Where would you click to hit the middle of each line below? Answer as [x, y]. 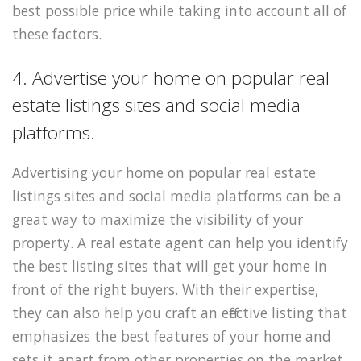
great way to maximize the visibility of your [158, 220]
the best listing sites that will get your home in [170, 266]
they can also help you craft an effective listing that [180, 313]
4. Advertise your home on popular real [171, 78]
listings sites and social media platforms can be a [177, 196]
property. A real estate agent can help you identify [180, 243]
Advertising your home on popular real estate [164, 173]
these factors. [57, 33]
